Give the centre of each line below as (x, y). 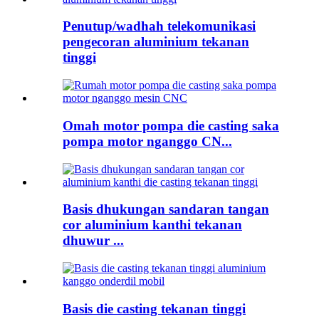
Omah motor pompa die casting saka (171, 125)
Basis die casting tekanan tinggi (154, 308)
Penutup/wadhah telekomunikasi (159, 26)
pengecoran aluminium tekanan (156, 42)
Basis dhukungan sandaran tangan (166, 209)
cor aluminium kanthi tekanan (152, 225)
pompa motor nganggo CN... (147, 141)
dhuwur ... (93, 241)
